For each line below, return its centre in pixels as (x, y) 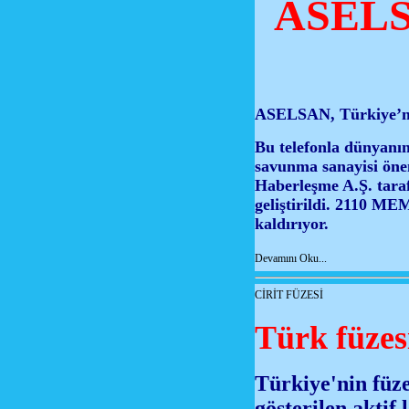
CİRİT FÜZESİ (289, 295)
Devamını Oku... (291, 258)
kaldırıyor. (292, 224)
